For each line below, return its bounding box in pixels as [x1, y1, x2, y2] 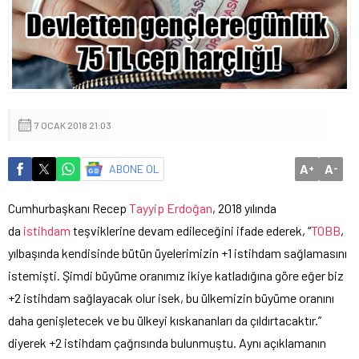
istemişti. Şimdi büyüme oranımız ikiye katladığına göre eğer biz [8, 267, 344, 283]
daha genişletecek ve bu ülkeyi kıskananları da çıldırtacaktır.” [8, 312, 321, 328]
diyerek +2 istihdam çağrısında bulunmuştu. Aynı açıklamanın [8, 334, 326, 350]
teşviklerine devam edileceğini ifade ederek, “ [71, 222, 311, 238]
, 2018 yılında [212, 200, 276, 216]
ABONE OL [109, 161, 159, 175]
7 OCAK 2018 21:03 [34, 119, 111, 131]
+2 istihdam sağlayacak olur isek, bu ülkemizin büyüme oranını [8, 289, 334, 305]
